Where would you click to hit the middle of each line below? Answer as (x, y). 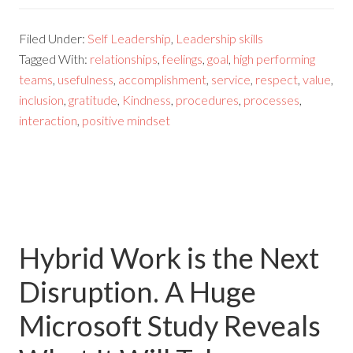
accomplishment (163, 80)
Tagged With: (55, 59)
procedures (208, 100)
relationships (124, 59)
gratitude (93, 100)
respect (277, 80)
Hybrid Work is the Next (169, 258)
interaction (48, 121)
